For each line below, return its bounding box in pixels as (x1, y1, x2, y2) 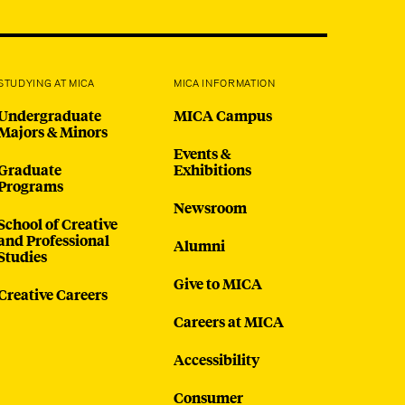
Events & (174, 143, 231, 165)
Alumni (174, 235, 226, 257)
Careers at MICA (174, 311, 285, 333)
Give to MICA (174, 273, 263, 295)
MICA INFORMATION (174, 77, 276, 91)
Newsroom (174, 197, 248, 219)
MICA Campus (174, 105, 273, 127)
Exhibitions (174, 159, 252, 181)
